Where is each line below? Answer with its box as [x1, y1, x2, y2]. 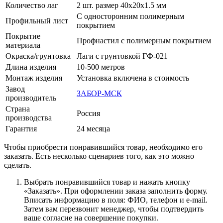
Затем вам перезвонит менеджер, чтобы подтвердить [24, 204, 204, 213]
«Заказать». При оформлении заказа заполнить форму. [24, 186, 208, 195]
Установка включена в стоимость [77, 73, 189, 82]
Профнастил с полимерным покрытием [77, 36, 211, 45]
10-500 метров [77, 62, 125, 71]
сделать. [4, 160, 31, 169]
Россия [77, 109, 100, 117]
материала [5, 40, 40, 49]
